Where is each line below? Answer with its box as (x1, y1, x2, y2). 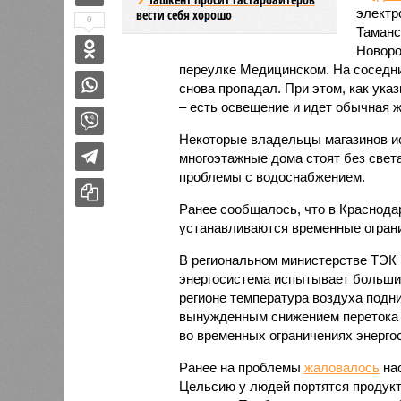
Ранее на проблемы (178, 359, 304, 375)
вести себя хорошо (135, 5, 232, 23)
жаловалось (303, 359, 380, 375)
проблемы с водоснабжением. (178, 168, 365, 184)
